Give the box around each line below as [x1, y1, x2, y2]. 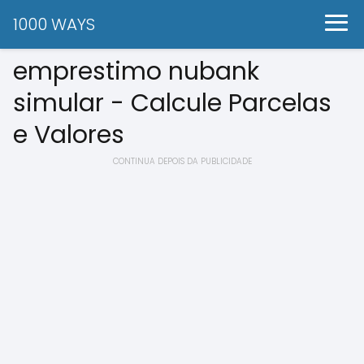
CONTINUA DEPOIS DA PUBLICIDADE [112, 155, 252, 167]
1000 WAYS [13, 13, 95, 36]
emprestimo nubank [13, 54, 259, 89]
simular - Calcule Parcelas [13, 86, 331, 120]
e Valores [13, 118, 124, 152]
